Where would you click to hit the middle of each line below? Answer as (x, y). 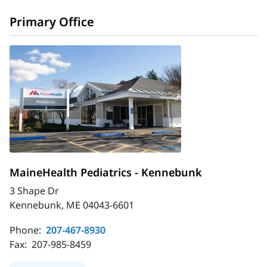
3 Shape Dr (34, 191)
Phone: (27, 230)
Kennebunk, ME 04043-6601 (72, 205)
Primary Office (52, 22)
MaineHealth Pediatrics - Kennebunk (106, 172)
